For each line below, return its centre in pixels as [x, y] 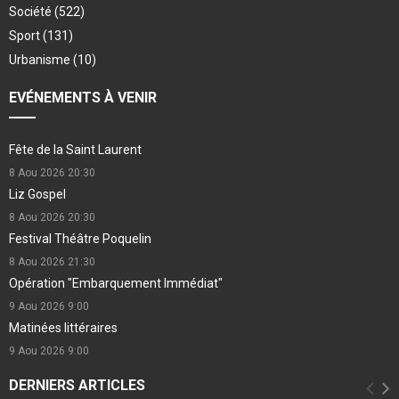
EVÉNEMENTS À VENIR [83, 98]
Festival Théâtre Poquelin [80, 239]
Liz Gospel [37, 195]
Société [32, 12]
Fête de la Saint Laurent [75, 150]
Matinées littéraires [63, 328]
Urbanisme [41, 60]
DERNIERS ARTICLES [77, 386]
